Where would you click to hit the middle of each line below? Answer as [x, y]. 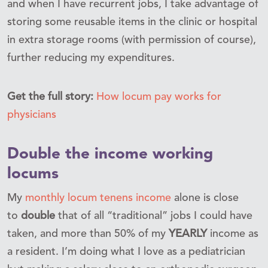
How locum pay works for [159, 97]
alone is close [205, 198]
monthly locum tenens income [98, 198]
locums [33, 174]
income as [233, 234]
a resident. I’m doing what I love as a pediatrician [126, 252]
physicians [32, 115]
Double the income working [110, 154]
